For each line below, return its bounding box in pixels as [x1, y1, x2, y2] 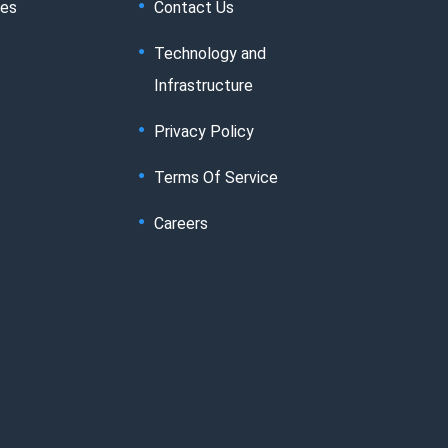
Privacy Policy [154, 121, 254, 141]
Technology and [154, 43, 266, 63]
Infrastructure [154, 75, 253, 95]
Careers [154, 213, 208, 233]
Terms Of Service [154, 167, 278, 187]
